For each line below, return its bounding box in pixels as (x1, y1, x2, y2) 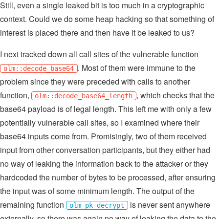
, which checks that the (136, 89, 215, 101)
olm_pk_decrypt (69, 201, 125, 209)
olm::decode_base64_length (35, 91, 133, 100)
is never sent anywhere (128, 198, 210, 210)
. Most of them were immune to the (77, 62, 196, 73)
